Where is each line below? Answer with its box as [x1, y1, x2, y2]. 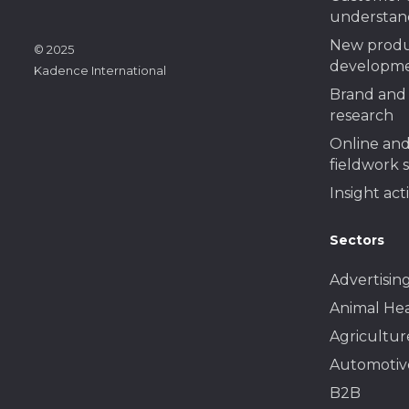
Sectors [330, 231, 385, 248]
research [330, 106, 394, 124]
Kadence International [34, 62, 166, 78]
